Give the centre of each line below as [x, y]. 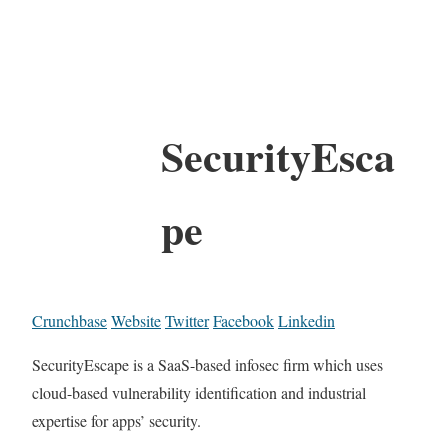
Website [136, 320]
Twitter [187, 320]
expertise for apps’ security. [116, 420]
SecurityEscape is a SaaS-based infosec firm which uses [207, 364]
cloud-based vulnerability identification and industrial [199, 392]
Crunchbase [69, 320]
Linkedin [306, 320]
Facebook [243, 320]
